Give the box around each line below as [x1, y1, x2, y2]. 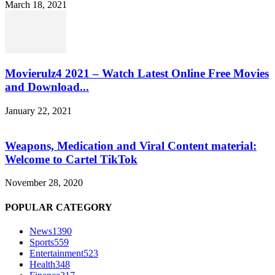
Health [29, 258, 55, 269]
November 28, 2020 [5, 177, 83, 188]
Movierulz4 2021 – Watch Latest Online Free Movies [5, 67, 269, 80]
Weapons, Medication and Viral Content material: [5, 139, 257, 152]
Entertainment [29, 247, 83, 258]
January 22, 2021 [5, 106, 72, 116]
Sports [29, 236, 54, 247]
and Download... [5, 80, 89, 94]
